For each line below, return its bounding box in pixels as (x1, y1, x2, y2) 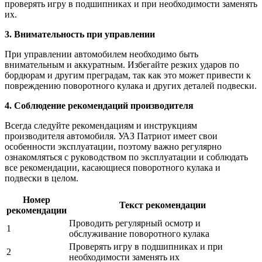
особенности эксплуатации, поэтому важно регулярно (5, 141, 222, 151)
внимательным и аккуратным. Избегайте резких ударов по (5, 59, 239, 70)
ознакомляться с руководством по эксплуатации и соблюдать (5, 151, 248, 162)
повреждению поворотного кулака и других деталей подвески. (5, 80, 257, 91)
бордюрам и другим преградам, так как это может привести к (5, 70, 251, 80)
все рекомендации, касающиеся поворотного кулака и (5, 162, 220, 173)
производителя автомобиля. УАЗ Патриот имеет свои (5, 130, 218, 141)
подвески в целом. (5, 173, 78, 183)
